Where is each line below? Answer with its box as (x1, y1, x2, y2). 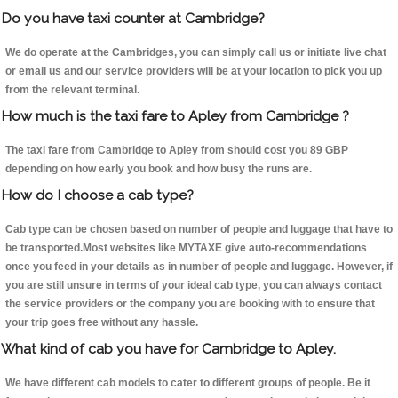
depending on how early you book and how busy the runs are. (5, 163, 312, 176)
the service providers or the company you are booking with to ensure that (5, 298, 375, 311)
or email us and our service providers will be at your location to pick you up (5, 65, 382, 78)
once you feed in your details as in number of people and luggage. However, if (5, 260, 393, 274)
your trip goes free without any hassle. (5, 316, 198, 330)
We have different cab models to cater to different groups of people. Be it (5, 377, 370, 390)
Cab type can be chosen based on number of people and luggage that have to (5, 223, 393, 236)
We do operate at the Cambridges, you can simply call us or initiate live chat (5, 46, 386, 60)
